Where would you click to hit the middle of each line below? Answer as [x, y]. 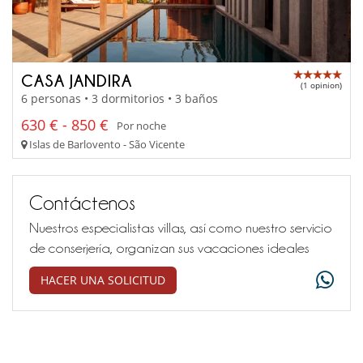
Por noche [141, 125]
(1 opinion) [321, 85]
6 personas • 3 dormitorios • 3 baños [120, 99]
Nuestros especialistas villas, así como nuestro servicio [181, 228]
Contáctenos [82, 203]
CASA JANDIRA [77, 80]
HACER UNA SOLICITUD [103, 280]
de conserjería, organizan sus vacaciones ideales [169, 248]
